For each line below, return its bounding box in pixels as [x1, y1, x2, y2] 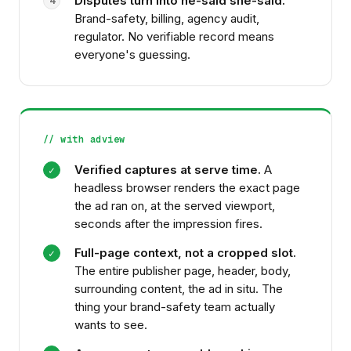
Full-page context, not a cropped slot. [74, 245, 296, 260]
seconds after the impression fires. [74, 216, 262, 231]
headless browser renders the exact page [74, 180, 300, 195]
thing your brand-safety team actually [74, 299, 275, 314]
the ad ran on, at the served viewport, [74, 198, 275, 213]
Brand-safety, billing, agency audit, [74, 11, 259, 26]
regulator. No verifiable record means [74, 29, 274, 44]
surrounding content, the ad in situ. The [74, 281, 283, 296]
